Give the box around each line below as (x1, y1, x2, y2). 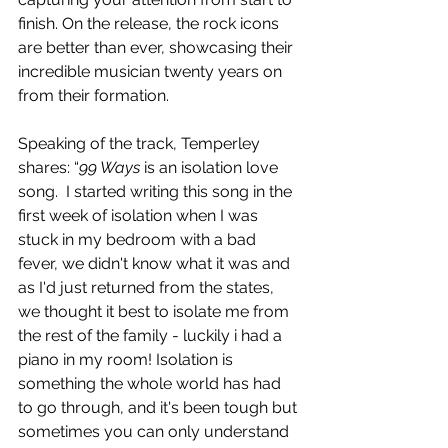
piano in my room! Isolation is (18, 350, 237, 370)
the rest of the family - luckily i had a (18, 326, 286, 346)
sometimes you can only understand (18, 422, 293, 442)
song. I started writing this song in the (18, 182, 296, 202)
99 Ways (79, 158, 140, 178)
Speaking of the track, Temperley (18, 134, 264, 154)
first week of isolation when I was (18, 206, 262, 226)
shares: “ (18, 158, 79, 178)
